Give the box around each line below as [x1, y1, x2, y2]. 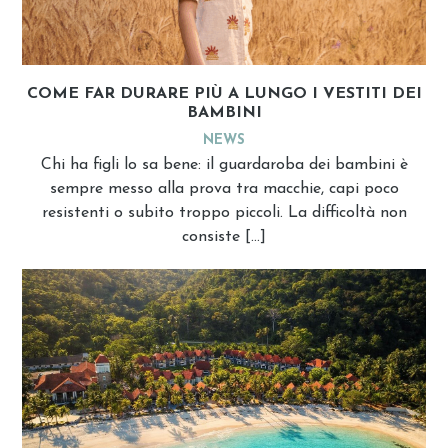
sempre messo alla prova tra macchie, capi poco [49, 180, 399, 197]
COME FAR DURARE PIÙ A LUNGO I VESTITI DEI [26, 85, 422, 102]
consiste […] [182, 228, 266, 245]
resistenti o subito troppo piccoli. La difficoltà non [41, 204, 407, 221]
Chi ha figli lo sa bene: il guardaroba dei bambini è [40, 156, 408, 173]
